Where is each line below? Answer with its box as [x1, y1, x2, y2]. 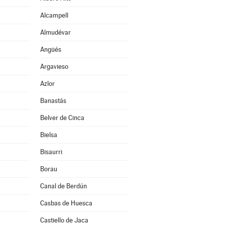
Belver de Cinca [40, 114, 84, 122]
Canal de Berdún [40, 182, 87, 190]
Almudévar [40, 29, 71, 36]
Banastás [40, 97, 66, 104]
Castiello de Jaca [40, 216, 88, 224]
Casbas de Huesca [40, 199, 92, 207]
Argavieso [40, 63, 68, 70]
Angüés [40, 46, 61, 53]
